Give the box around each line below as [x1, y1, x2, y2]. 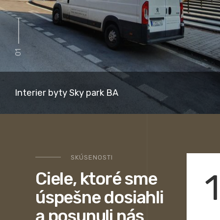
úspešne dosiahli [35, 187, 164, 208]
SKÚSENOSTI [71, 153, 113, 161]
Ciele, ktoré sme [35, 168, 157, 189]
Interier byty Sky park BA [15, 87, 118, 98]
